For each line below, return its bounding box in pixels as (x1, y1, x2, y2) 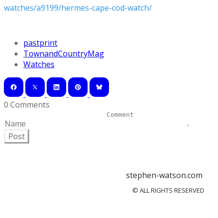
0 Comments (4, 99, 50, 110)
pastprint (23, 37, 57, 49)
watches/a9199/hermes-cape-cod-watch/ (4, 2, 152, 14)
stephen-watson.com (126, 170, 204, 181)
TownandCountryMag (23, 48, 104, 59)
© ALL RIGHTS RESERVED (132, 186, 204, 195)
